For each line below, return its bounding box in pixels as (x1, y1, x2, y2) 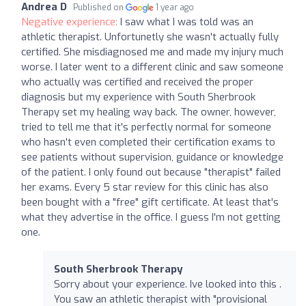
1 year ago (156, 1, 195, 13)
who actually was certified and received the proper (21, 74, 253, 89)
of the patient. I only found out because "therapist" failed (21, 165, 281, 179)
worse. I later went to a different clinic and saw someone (21, 59, 283, 74)
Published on (73, 1, 126, 13)
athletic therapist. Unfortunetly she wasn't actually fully (21, 29, 279, 44)
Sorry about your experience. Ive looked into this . (54, 277, 281, 291)
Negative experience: (21, 14, 120, 29)
